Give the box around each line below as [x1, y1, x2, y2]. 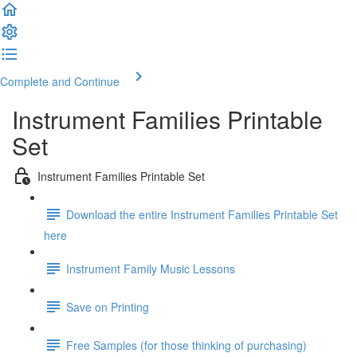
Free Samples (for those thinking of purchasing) [66, 336, 307, 353]
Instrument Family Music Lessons [66, 260, 235, 277]
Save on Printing [66, 298, 149, 315]
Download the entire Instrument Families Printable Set [66, 206, 338, 222]
